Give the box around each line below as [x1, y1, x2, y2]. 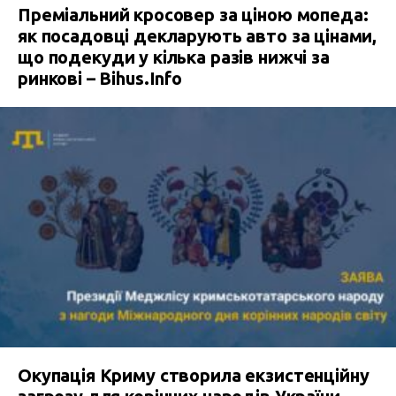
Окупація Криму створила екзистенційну [18, 365, 369, 386]
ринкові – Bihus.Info [18, 68, 182, 89]
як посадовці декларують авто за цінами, [18, 26, 377, 47]
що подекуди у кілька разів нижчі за [18, 47, 330, 68]
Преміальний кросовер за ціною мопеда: [18, 4, 369, 26]
